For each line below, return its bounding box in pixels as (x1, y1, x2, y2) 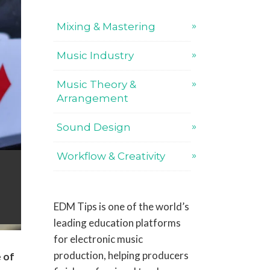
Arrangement (57, 92, 129, 104)
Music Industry (57, 49, 134, 61)
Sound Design (57, 121, 131, 133)
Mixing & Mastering (57, 20, 156, 33)
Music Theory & (57, 78, 137, 90)
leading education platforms (54, 216, 181, 229)
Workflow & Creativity (57, 150, 166, 162)
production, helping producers (54, 249, 189, 262)
